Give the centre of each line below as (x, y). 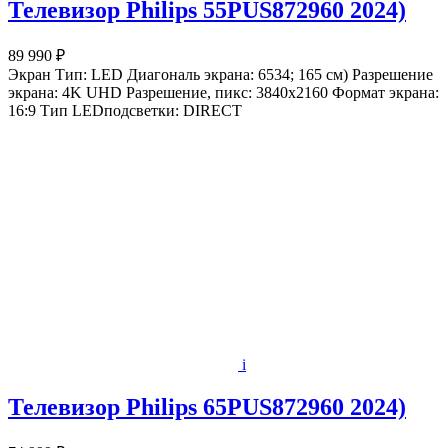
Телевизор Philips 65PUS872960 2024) (207, 406)
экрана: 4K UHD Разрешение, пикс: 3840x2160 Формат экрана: (223, 92)
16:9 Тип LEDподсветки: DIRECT (125, 110)
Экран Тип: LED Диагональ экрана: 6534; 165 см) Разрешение (220, 74)
